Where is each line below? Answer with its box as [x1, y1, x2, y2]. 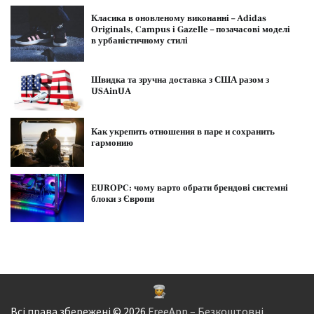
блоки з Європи [90, 193, 154, 205]
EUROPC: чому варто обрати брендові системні [90, 182, 288, 193]
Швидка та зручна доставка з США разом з [90, 74, 269, 86]
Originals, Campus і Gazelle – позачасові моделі [90, 23, 290, 35]
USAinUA [90, 85, 131, 97]
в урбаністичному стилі [90, 34, 188, 46]
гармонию [90, 137, 133, 149]
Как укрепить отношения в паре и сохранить [90, 126, 275, 138]
